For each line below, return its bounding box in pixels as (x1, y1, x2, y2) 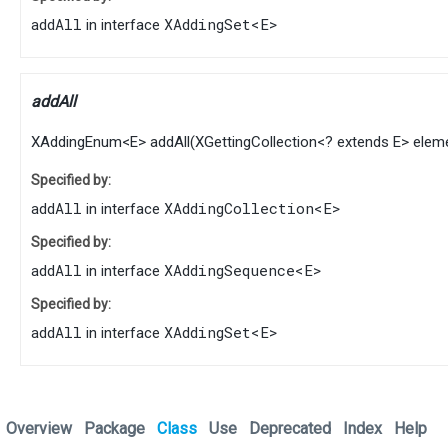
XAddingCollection (164, 198, 314, 219)
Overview (6, 419, 72, 439)
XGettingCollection (195, 133, 317, 152)
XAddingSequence (164, 260, 295, 281)
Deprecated (249, 419, 331, 439)
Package (84, 419, 145, 439)
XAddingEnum (31, 133, 122, 152)
